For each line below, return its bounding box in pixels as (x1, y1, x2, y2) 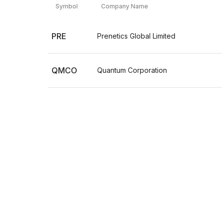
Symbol (55, 2, 78, 10)
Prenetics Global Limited (97, 32, 175, 40)
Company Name (101, 2, 148, 10)
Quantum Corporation (97, 66, 167, 74)
